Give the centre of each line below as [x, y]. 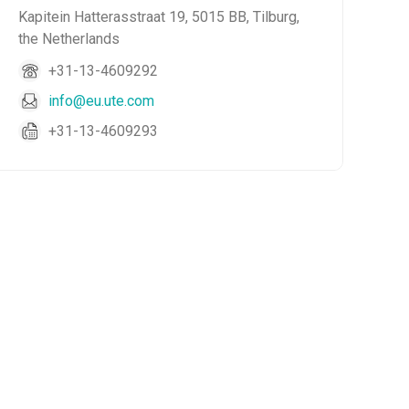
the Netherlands [69, 39]
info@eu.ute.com [102, 100]
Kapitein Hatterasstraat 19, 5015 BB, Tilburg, [159, 17]
